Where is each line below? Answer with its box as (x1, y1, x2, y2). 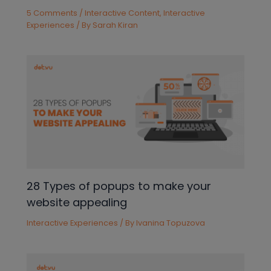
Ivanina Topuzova (136, 217, 206, 228)
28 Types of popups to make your (27, 178, 212, 194)
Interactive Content (85, 7, 160, 18)
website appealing (27, 195, 128, 211)
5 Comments (27, 7, 78, 18)
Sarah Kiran (93, 19, 139, 30)
